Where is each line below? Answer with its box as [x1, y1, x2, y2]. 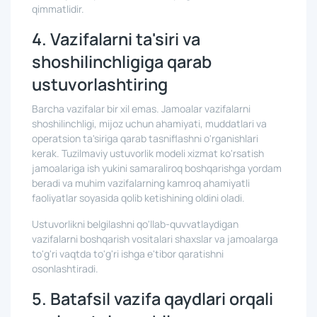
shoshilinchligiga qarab [32, 50, 212, 73]
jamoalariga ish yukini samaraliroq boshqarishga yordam [32, 161, 282, 175]
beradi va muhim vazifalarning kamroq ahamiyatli [32, 176, 250, 190]
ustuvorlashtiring [32, 73, 168, 96]
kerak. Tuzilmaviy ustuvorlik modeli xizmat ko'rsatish [32, 146, 264, 160]
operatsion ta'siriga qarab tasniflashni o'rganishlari [32, 132, 258, 145]
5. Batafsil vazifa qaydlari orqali [32, 287, 273, 310]
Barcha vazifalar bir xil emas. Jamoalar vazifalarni [32, 102, 250, 115]
